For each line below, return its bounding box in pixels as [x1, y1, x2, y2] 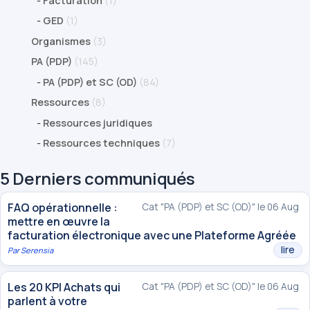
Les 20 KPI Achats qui [8, 280, 120, 295]
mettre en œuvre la [8, 214, 110, 230]
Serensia [21, 245, 53, 256]
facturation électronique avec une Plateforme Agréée [8, 228, 296, 244]
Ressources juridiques [43, 116, 152, 129]
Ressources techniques [43, 136, 160, 150]
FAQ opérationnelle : [8, 200, 118, 216]
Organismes [31, 34, 91, 48]
